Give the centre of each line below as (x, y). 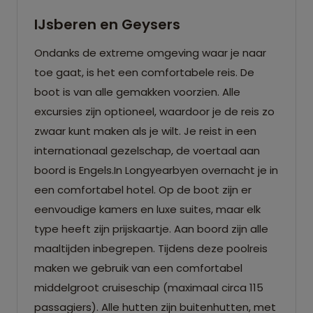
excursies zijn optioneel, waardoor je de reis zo (154, 111)
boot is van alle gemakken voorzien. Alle (137, 92)
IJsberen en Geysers (107, 24)
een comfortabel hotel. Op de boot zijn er (143, 189)
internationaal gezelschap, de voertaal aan (147, 150)
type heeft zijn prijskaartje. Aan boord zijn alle (151, 228)
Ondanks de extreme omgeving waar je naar (150, 52)
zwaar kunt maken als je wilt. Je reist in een (145, 131)
